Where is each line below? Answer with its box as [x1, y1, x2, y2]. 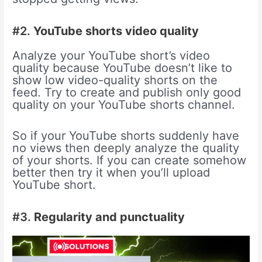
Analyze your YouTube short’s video [12, 49, 211, 63]
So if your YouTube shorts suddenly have [12, 129, 240, 143]
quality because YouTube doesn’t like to [12, 61, 233, 75]
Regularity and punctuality [34, 210, 185, 225]
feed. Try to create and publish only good [12, 85, 242, 100]
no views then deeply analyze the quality [12, 141, 240, 156]
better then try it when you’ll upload [12, 166, 211, 180]
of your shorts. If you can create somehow [12, 153, 247, 168]
